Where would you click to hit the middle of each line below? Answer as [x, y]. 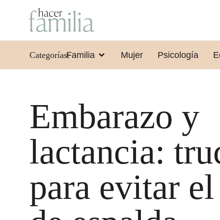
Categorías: [50, 55]
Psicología [178, 55]
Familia [80, 55]
